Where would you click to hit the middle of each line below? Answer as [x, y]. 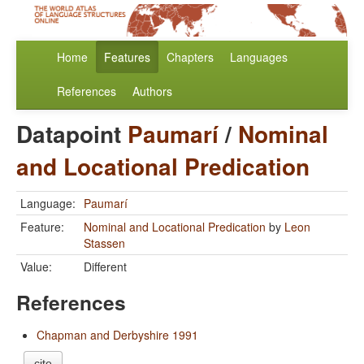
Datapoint [72, 134]
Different [105, 267]
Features [127, 57]
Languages [259, 57]
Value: [36, 267]
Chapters [190, 57]
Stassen [104, 243]
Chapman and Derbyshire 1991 [117, 335]
